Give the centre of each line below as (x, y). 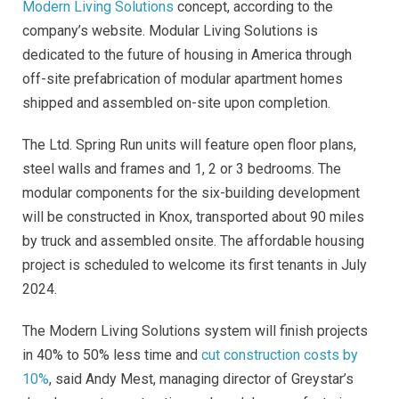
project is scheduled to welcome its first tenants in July (195, 265)
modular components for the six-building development (191, 192)
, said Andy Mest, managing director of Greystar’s (201, 379)
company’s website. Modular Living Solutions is (170, 30)
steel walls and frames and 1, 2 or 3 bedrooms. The (182, 168)
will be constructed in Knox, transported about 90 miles (193, 216)
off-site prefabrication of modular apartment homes (183, 78)
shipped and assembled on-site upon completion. (178, 102)
